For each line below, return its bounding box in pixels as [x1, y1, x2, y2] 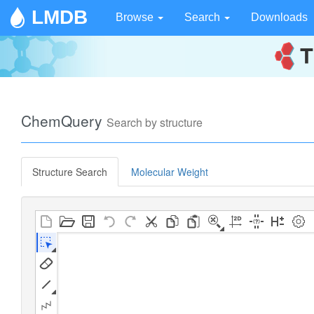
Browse [116, 11, 156, 23]
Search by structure [107, 114, 203, 130]
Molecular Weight [131, 165, 208, 179]
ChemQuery [21, 110, 107, 131]
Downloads [251, 11, 308, 23]
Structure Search [32, 165, 107, 179]
